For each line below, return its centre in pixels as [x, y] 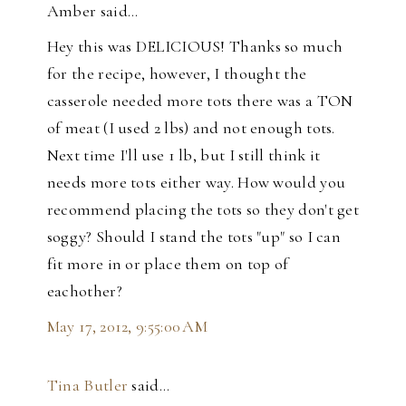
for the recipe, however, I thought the [177, 74]
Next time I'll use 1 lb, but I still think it [184, 155]
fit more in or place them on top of [168, 264]
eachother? [84, 291]
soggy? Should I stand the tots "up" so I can [194, 237]
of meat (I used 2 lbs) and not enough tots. [191, 128]
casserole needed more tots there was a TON [200, 101]
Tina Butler [87, 386]
